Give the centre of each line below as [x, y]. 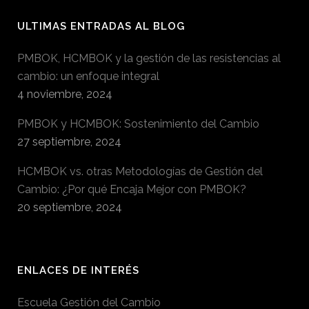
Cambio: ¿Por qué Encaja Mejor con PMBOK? [132, 189]
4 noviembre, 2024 [65, 94]
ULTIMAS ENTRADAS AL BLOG [101, 26]
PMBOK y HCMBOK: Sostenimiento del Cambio [138, 124]
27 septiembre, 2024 [69, 142]
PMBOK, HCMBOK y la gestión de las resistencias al [149, 58]
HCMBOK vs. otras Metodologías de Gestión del [140, 171]
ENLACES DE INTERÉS [78, 270]
